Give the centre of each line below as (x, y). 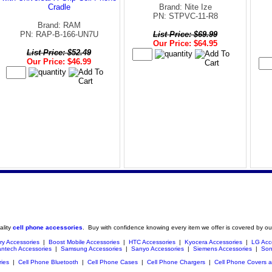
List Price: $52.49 (59, 52)
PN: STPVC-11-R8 (185, 16)
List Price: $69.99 (185, 34)
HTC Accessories (152, 242)
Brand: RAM (59, 25)
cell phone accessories (47, 227)
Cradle (59, 7)
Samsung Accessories (91, 248)
